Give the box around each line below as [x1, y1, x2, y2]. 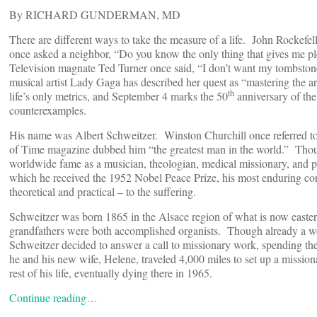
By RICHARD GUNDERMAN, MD [9, 7, 180, 23]
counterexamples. [9, 103, 86, 118]
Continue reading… [9, 290, 98, 306]
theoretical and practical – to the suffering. [9, 184, 196, 200]
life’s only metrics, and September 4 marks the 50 [9, 88, 228, 104]
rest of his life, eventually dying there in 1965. [9, 265, 212, 281]
